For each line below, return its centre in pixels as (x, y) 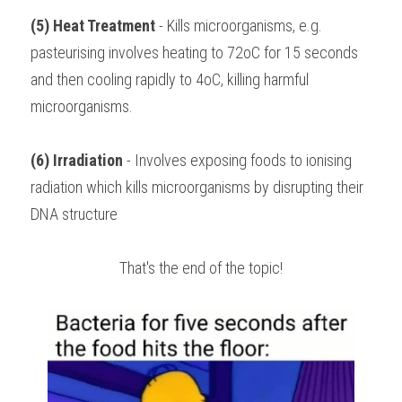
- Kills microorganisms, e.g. (239, 26)
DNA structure (74, 214)
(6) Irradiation (77, 160)
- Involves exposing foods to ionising (237, 160)
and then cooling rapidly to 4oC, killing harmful (170, 79)
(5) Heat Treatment (93, 26)
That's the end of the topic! (201, 268)
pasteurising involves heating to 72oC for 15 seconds (194, 52)
